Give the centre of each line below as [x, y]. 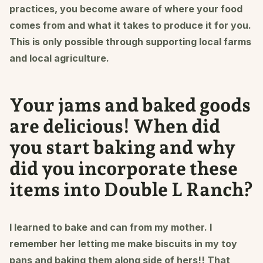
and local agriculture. [59, 58]
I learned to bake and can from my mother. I [111, 227]
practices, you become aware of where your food [126, 9]
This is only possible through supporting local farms [130, 41]
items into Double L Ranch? [131, 189]
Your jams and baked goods [130, 105]
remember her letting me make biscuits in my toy [123, 243]
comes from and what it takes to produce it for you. [130, 25]
